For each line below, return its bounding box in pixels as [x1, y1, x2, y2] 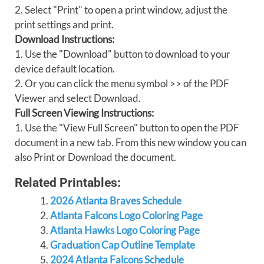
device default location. [15, 62, 115, 75]
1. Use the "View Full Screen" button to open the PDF [15, 121, 239, 134]
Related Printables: [15, 175, 121, 190]
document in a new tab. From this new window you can [15, 136, 246, 148]
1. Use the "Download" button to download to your [15, 48, 230, 60]
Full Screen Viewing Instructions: [15, 107, 154, 119]
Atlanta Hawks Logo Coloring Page [49, 224, 200, 236]
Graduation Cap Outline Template [49, 239, 195, 251]
